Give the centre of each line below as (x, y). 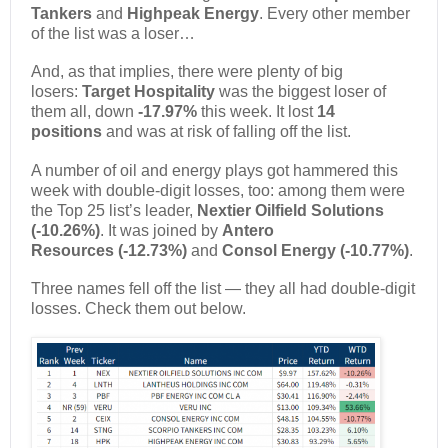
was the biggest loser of (302, 92)
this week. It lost (257, 112)
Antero (248, 230)
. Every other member (334, 13)
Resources (72, 250)
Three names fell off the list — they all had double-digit (223, 289)
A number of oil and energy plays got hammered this (214, 170)
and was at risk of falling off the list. (228, 132)
